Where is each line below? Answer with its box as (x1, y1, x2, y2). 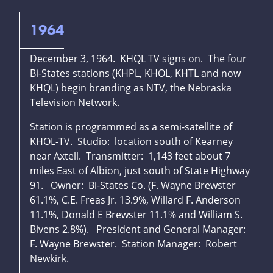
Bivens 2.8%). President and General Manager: (30, 222, 248, 236)
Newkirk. (30, 252, 69, 266)
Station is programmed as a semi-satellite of (30, 120, 232, 134)
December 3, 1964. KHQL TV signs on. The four (30, 52, 247, 66)
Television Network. (30, 96, 119, 110)
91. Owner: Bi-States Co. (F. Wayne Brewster (30, 179, 236, 193)
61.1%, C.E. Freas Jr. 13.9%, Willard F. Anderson (30, 193, 241, 207)
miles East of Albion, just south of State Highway (30, 164, 250, 178)
